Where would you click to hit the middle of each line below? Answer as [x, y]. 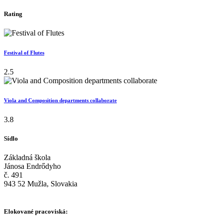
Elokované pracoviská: [36, 212]
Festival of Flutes [24, 52]
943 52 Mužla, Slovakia [41, 184]
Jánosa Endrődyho [32, 166]
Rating [13, 14]
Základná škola [27, 158]
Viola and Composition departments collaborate [60, 100]
